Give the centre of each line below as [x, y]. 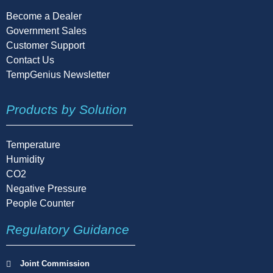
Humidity [25, 160]
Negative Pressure [46, 189]
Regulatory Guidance [68, 230]
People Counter [40, 204]
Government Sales [46, 30]
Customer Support [45, 45]
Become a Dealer [44, 16]
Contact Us [30, 60]
